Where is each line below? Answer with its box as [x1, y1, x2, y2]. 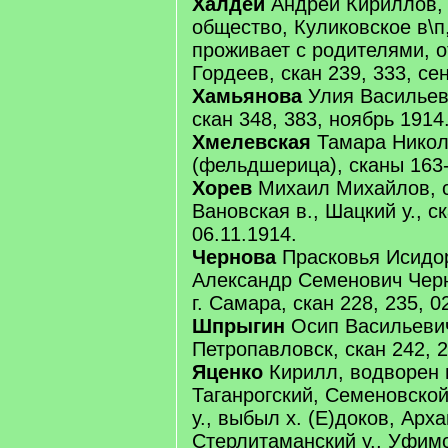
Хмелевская [192, 131, 311, 153]
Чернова [192, 246, 276, 268]
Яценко [192, 361, 263, 383]
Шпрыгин [192, 315, 285, 337]
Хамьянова [192, 85, 302, 107]
